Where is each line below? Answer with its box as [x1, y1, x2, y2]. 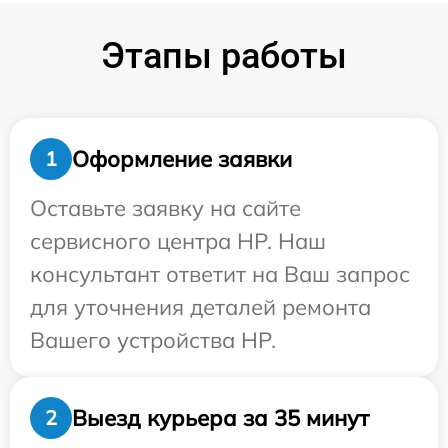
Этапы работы [101, 35, 347, 78]
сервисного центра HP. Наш [30, 227, 326, 256]
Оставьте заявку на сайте [30, 194, 301, 223]
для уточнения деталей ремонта [30, 293, 371, 322]
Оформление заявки [72, 144, 292, 173]
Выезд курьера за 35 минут [72, 403, 369, 432]
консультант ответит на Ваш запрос [30, 260, 410, 289]
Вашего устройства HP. [30, 326, 276, 355]
